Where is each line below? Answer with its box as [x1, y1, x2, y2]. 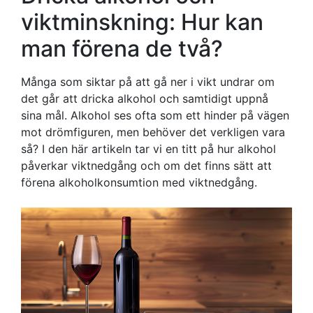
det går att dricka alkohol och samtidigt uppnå [21, 92, 268, 105]
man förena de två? [21, 35, 223, 62]
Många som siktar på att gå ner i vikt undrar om [21, 75, 275, 89]
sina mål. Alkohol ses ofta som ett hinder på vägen [21, 108, 289, 122]
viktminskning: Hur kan [21, 8, 263, 36]
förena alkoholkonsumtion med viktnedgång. [21, 175, 257, 189]
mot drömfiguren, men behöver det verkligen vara [21, 125, 285, 139]
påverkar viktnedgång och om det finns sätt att [21, 159, 272, 173]
